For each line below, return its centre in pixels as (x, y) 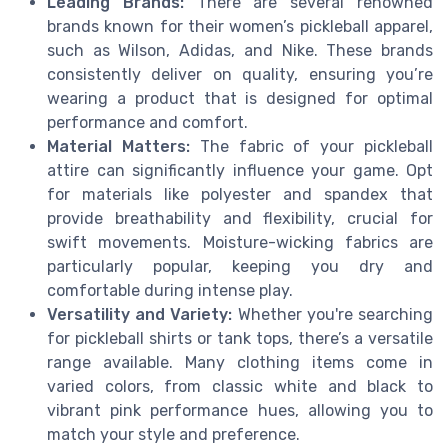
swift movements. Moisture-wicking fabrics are (240, 242)
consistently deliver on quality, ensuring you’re (240, 74)
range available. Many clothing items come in (240, 362)
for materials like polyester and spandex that (240, 194)
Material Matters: (118, 146)
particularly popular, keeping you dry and (240, 266)
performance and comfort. (147, 122)
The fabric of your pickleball (311, 146)
